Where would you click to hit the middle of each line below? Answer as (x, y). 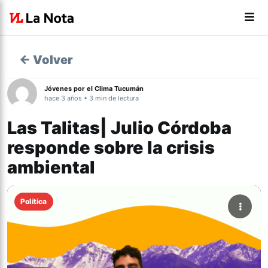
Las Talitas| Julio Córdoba (119, 128)
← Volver (46, 60)
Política (34, 201)
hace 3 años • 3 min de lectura (92, 98)
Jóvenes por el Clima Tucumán (94, 89)
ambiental (51, 167)
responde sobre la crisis (111, 147)
